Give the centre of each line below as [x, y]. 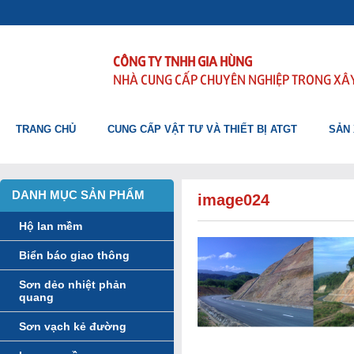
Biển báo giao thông [74, 255]
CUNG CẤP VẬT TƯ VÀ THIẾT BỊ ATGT [202, 129]
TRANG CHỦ [46, 129]
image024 [233, 200]
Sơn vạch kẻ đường [73, 326]
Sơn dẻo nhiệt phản [73, 284]
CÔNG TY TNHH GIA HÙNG [183, 60]
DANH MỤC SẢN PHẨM [78, 195]
